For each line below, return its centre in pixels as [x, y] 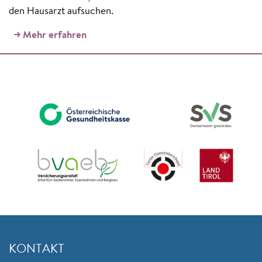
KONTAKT [37, 249]
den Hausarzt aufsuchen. [61, 11]
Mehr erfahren [54, 35]
